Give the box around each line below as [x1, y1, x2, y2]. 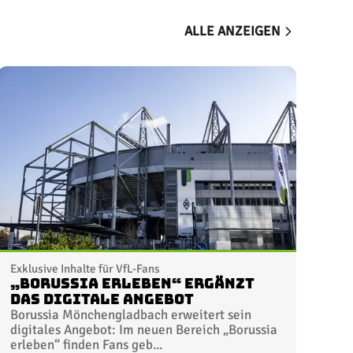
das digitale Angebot [10, 292, 195, 307]
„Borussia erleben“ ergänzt [10, 276, 255, 291]
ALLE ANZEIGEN [184, 23, 281, 40]
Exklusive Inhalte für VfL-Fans [10, 261, 161, 276]
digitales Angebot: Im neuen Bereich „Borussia [10, 321, 278, 338]
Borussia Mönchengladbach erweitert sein [10, 306, 252, 323]
